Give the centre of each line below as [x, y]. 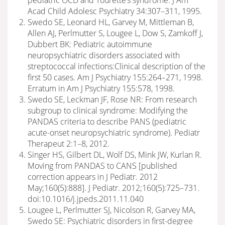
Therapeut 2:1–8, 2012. [69, 144]
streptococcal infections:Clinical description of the [117, 66]
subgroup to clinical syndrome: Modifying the [108, 110]
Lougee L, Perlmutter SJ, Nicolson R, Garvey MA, [111, 210]
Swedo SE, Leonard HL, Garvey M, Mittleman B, [111, 22]
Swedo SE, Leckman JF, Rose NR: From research [112, 99]
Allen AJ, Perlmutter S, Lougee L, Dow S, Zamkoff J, [115, 33]
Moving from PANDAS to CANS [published [102, 166]
